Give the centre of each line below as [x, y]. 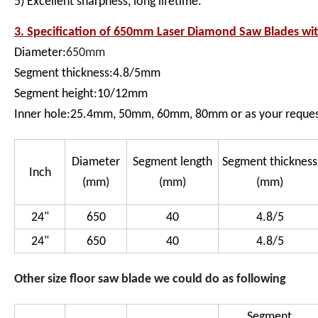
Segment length [172, 163]
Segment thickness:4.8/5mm [87, 74]
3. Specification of [62, 33]
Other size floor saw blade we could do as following [150, 280]
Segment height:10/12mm [81, 94]
